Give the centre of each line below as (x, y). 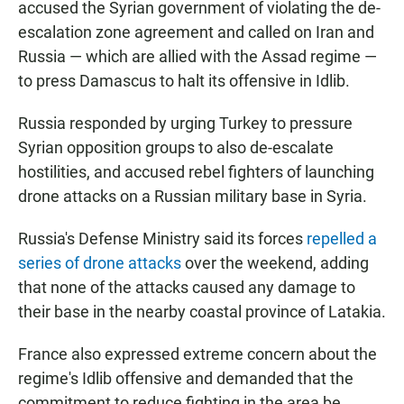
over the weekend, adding (275, 263)
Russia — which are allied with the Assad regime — (197, 57)
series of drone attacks (100, 263)
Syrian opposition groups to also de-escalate (176, 148)
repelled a (342, 239)
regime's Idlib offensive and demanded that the (186, 379)
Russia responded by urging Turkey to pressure (185, 124)
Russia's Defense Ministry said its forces (162, 239)
